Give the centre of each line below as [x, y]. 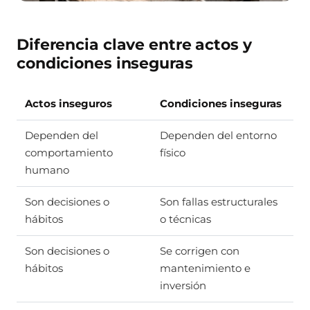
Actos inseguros [69, 103]
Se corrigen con [200, 251]
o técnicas [185, 219]
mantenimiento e [205, 268]
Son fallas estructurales [219, 202]
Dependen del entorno [218, 135]
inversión [183, 285]
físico [173, 153]
